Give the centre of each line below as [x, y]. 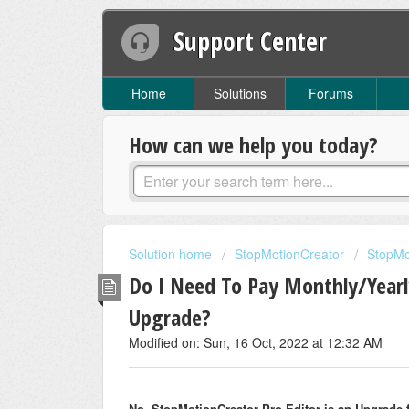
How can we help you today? [253, 145]
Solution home [172, 254]
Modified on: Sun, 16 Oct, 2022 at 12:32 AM [256, 342]
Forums [331, 94]
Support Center [251, 41]
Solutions [240, 94]
